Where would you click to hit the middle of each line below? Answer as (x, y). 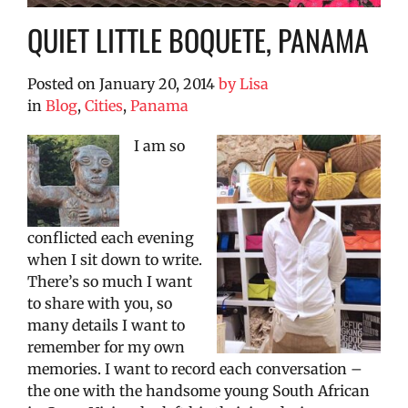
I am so (159, 145)
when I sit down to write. (115, 259)
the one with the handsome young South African (199, 390)
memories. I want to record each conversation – (195, 368)
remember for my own (106, 347)
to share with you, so (100, 303)
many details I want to (106, 325)
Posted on (63, 83)
